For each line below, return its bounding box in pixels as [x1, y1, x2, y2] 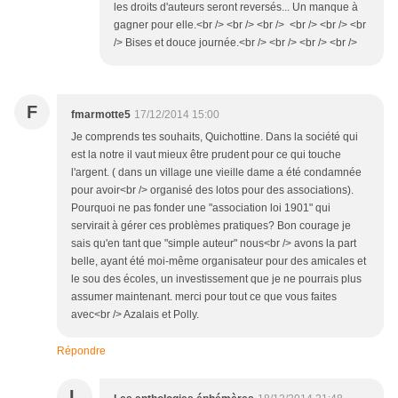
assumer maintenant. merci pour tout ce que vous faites [71, 291, 337, 304]
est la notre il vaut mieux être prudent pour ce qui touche [71, 148, 341, 162]
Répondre [57, 345, 106, 358]
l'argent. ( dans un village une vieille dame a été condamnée [71, 166, 362, 179]
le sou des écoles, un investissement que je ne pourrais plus [71, 273, 362, 286]
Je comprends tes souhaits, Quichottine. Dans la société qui [71, 131, 358, 144]
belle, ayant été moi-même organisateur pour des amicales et [71, 255, 366, 268]
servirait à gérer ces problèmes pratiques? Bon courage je [71, 219, 351, 233]
